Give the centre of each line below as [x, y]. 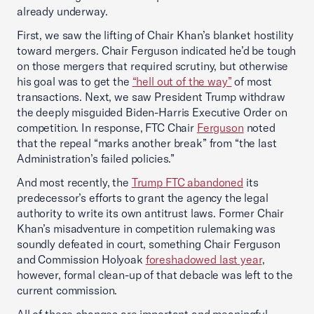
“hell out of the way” [182, 81]
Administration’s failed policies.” [96, 158]
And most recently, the [74, 182]
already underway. [62, 11]
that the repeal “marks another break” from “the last [147, 143]
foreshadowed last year [204, 259]
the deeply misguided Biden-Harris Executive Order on [152, 112]
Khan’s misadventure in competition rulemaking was [146, 228]
